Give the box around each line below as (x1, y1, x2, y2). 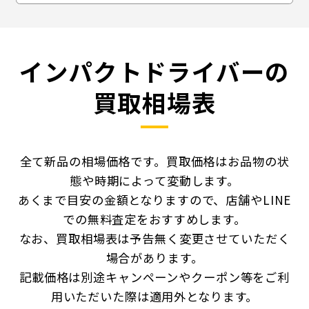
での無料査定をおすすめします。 (63, 210, 246, 228)
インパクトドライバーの (19, 53, 290, 88)
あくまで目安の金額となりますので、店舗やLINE (17, 191, 292, 209)
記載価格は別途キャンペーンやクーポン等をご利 (19, 268, 290, 286)
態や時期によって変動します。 (69, 172, 240, 190)
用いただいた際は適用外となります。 (50, 288, 259, 306)
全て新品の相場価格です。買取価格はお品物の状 (19, 152, 290, 170)
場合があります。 (106, 249, 203, 267)
